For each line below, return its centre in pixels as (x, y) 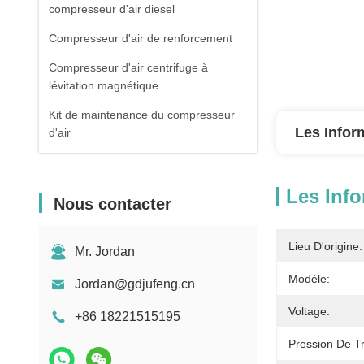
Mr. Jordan (105, 251)
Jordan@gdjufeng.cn (135, 284)
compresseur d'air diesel (112, 9)
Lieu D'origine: (325, 246)
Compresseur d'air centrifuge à (128, 67)
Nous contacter (113, 204)
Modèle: (309, 279)
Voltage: (309, 311)
